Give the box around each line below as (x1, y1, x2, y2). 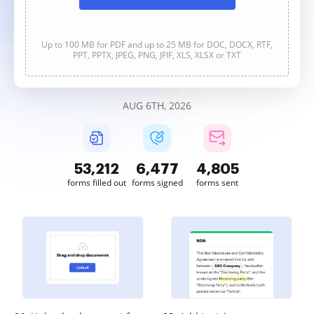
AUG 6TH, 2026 (123, 99, 191, 112)
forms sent (196, 177, 238, 189)
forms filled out (67, 177, 126, 189)
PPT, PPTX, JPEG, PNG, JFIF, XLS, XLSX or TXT (73, 49, 241, 61)
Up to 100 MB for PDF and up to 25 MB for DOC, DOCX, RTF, (41, 39, 273, 50)
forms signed (131, 177, 183, 189)
